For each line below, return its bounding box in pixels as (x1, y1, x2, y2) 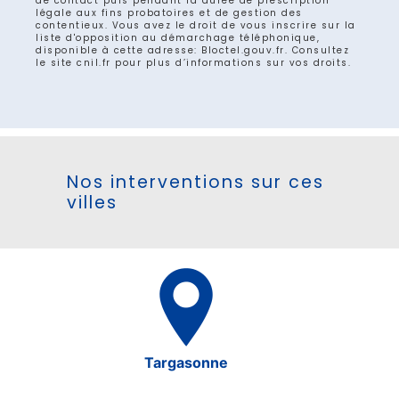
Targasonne (144, 353, 228, 371)
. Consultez (284, 43, 349, 57)
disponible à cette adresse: (36, 43, 201, 57)
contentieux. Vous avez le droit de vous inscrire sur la (36, 18, 356, 32)
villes (66, 190, 118, 215)
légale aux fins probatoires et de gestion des (36, 5, 303, 20)
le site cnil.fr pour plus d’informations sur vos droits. (36, 55, 351, 69)
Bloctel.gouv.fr (201, 43, 285, 57)
